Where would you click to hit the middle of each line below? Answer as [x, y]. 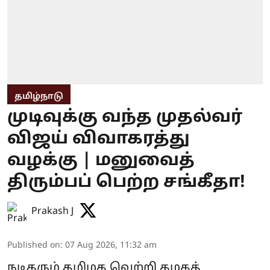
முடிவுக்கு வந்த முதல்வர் [125, 117]
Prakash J [52, 211]
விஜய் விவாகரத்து [99, 139]
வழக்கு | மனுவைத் [101, 161]
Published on [34, 245]
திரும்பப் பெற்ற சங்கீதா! [126, 182]
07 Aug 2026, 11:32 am [111, 245]
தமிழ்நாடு [39, 96]
